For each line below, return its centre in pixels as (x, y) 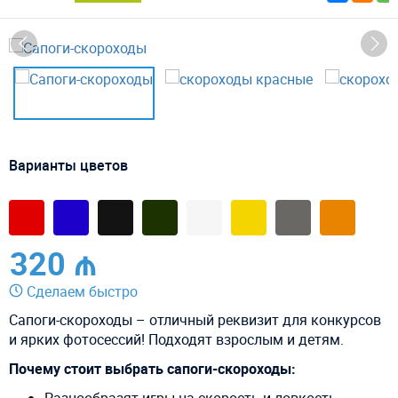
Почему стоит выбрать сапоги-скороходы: (152, 368)
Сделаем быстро (82, 291)
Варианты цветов (68, 165)
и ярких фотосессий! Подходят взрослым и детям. (176, 339)
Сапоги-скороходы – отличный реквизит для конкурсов (195, 319)
